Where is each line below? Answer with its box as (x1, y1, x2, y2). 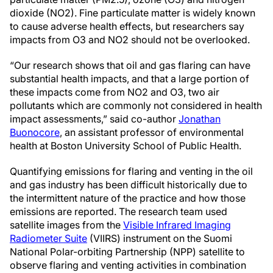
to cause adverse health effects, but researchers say (10, 20, 244, 32)
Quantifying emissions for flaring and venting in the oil (10, 165, 253, 177)
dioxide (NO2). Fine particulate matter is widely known (10, 7, 255, 19)
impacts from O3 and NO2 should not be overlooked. (10, 34, 250, 46)
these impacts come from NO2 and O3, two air (10, 86, 219, 98)
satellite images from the (10, 219, 123, 231)
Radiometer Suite (10, 232, 87, 244)
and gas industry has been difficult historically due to (10, 179, 247, 191)
